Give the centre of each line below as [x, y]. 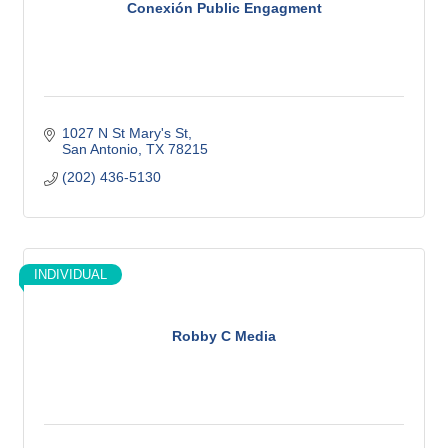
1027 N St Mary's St [124, 132]
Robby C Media [224, 336]
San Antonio [99, 148]
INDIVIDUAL [70, 274]
